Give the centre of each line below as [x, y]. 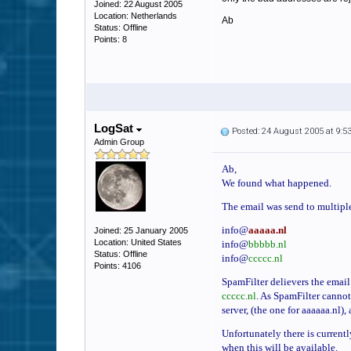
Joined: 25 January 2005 [141, 230]
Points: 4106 [118, 266]
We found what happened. [277, 183]
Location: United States [138, 242]
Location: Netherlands [136, 16]
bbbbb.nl [268, 244]
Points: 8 [110, 39]
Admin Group [119, 142]
